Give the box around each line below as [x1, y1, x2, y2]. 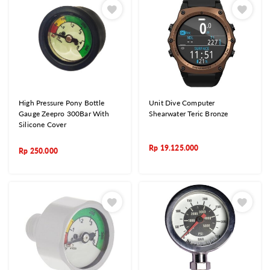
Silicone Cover [19, 119, 66, 129]
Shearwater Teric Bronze [149, 108, 228, 118]
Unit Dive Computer [149, 98, 215, 107]
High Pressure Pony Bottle [19, 98, 104, 107]
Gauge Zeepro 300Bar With [19, 108, 109, 118]
